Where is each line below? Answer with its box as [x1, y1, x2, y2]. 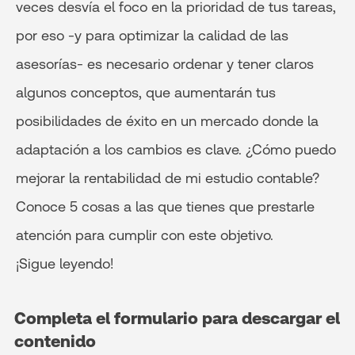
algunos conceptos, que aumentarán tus [16, 84, 276, 101]
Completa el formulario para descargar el [14, 308, 340, 328]
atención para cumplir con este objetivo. [16, 227, 273, 243]
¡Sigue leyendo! [16, 255, 117, 272]
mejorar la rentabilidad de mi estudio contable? [16, 170, 319, 186]
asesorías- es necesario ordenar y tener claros [16, 55, 314, 72]
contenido [14, 331, 96, 351]
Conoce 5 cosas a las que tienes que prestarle [16, 198, 315, 215]
